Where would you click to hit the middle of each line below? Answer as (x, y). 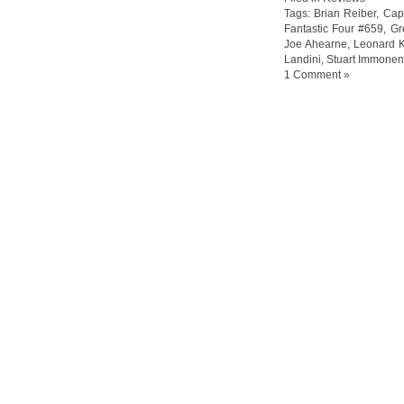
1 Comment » (317, 74)
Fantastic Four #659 (334, 28)
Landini (303, 59)
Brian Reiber (345, 13)
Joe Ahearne (316, 44)
